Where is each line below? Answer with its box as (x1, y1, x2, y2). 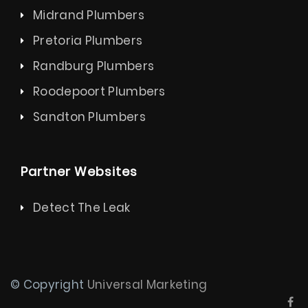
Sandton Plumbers (33, 109, 146, 126)
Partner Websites (21, 163, 137, 181)
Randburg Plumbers (33, 58, 155, 75)
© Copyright (10, 276, 87, 294)
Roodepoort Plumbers (33, 83, 166, 100)
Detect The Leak (33, 199, 131, 217)
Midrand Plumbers (33, 7, 144, 24)
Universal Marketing (87, 276, 208, 294)
